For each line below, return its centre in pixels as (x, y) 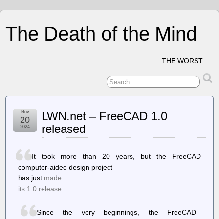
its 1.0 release (40, 189)
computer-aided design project (65, 167)
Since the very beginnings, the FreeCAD (116, 212)
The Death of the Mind (101, 34)
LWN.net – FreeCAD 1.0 (104, 116)
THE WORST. (183, 61)
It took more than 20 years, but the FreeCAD (116, 156)
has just (31, 178)
